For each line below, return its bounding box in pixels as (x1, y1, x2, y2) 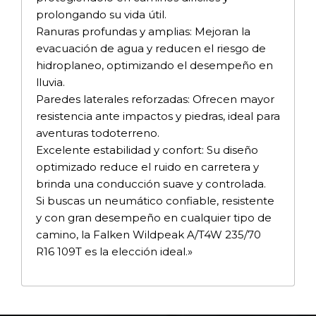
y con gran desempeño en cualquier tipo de (36, 210, 272, 224)
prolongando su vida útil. (36, 7, 166, 21)
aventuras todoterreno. (36, 126, 159, 140)
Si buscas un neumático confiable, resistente (36, 193, 274, 207)
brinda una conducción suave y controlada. (36, 176, 266, 190)
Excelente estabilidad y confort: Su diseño (36, 142, 258, 157)
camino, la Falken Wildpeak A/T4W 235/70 (36, 227, 261, 241)
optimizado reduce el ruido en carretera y (36, 159, 259, 174)
